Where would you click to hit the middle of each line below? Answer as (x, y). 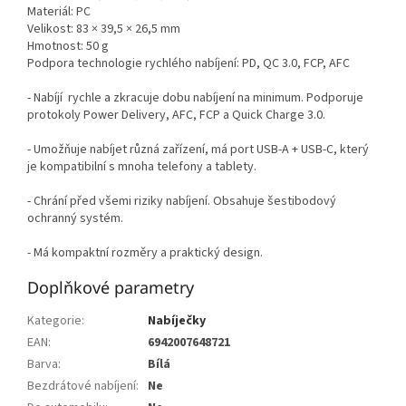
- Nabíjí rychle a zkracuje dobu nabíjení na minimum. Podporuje (195, 98)
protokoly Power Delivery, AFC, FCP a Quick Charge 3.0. (176, 116)
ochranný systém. (75, 219)
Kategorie (54, 321)
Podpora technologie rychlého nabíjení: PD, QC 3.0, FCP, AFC (188, 64)
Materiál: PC (59, 12)
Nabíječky (177, 321)
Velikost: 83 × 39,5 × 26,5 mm (104, 29)
